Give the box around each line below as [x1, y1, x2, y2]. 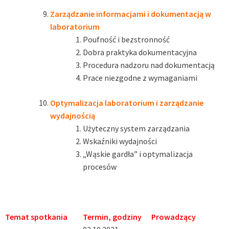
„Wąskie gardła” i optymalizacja [83, 148, 193, 159]
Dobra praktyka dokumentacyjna [83, 47, 197, 57]
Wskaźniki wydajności [83, 135, 157, 146]
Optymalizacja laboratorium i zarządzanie [50, 97, 203, 108]
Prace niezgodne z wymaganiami [83, 72, 197, 83]
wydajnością [50, 110, 95, 121]
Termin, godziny [83, 211, 142, 222]
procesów [83, 161, 117, 172]
